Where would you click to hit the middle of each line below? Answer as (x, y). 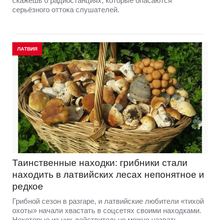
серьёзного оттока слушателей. (66, 10)
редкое (28, 187)
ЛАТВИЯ (27, 49)
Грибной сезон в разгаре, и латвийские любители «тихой (108, 201)
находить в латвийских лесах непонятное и (108, 175)
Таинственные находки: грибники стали (100, 163)
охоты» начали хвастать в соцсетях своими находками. (107, 211)
